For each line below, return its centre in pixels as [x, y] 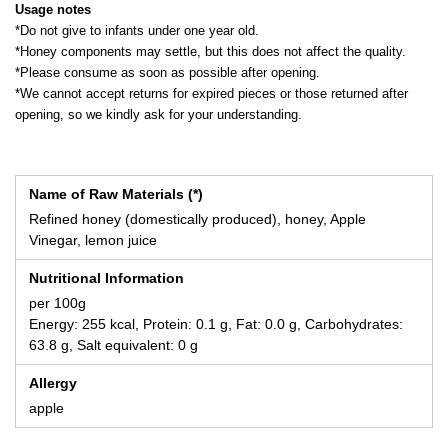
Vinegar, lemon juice [93, 239]
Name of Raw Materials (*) [116, 193]
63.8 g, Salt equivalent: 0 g [113, 344]
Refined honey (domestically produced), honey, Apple [197, 218]
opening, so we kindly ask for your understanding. [158, 114]
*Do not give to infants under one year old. [137, 30]
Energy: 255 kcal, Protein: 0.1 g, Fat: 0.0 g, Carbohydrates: [216, 323]
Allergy [53, 382]
